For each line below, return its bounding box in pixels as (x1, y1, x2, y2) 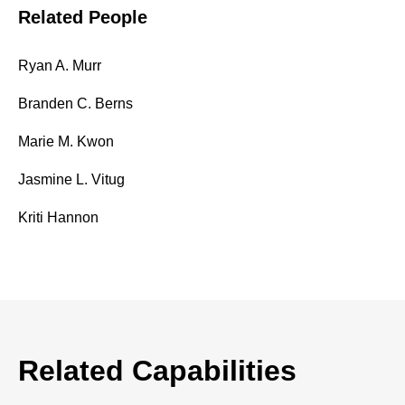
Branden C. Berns (18, 96, 133, 111)
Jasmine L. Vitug (18, 172, 125, 187)
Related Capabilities (18, 354, 297, 387)
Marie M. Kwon (18, 134, 114, 149)
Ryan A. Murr (18, 58, 101, 73)
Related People (18, 7, 147, 27)
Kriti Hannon (18, 210, 99, 225)
